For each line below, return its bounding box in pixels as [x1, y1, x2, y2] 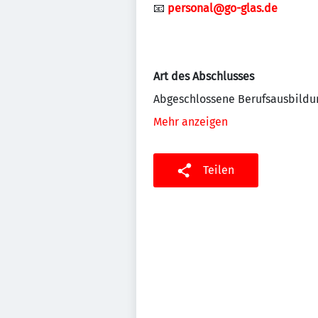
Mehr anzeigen [153, 115, 228, 128]
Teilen [203, 163, 234, 177]
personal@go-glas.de [168, 1, 278, 15]
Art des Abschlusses [153, 70, 254, 83]
